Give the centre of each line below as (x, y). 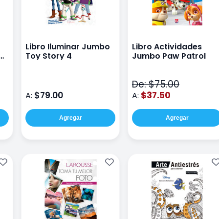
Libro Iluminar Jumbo (68, 47)
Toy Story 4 (49, 56)
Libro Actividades (167, 47)
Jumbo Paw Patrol (169, 56)
